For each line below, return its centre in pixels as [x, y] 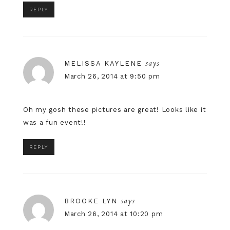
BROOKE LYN [91, 201]
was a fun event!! [54, 122]
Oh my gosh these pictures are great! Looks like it [114, 109]
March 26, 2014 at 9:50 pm [112, 76]
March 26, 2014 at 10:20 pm [113, 214]
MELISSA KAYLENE [103, 63]
